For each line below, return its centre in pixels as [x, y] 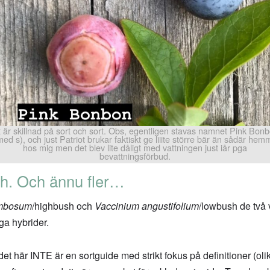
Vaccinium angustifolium [147, 206]
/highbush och [63, 206]
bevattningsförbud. [135, 156]
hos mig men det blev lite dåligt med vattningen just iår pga [135, 148]
